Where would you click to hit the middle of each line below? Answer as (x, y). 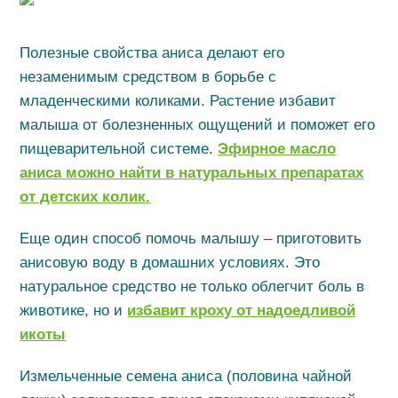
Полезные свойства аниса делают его (152, 53)
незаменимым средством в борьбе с (148, 77)
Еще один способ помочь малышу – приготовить (191, 239)
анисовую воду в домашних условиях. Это (170, 263)
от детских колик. (85, 197)
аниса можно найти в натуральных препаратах (192, 173)
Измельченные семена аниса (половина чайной (186, 376)
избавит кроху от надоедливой (242, 310)
